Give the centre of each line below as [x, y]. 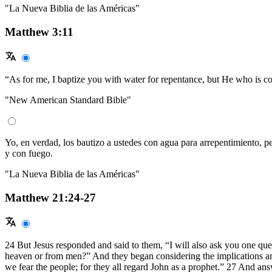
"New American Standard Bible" [68, 100]
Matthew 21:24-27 [50, 197]
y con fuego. [29, 153]
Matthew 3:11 [39, 32]
